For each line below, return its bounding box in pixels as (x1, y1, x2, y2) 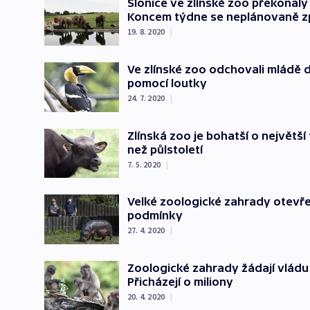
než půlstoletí (127, 143, 203, 156)
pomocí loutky (127, 76, 207, 89)
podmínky (127, 209, 183, 222)
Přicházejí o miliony (127, 275, 233, 288)
